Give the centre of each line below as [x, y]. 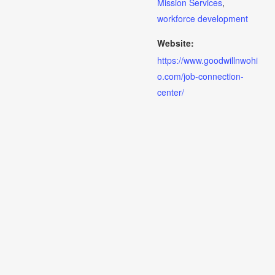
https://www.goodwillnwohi [207, 60]
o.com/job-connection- [200, 76]
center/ [171, 92]
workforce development [203, 18]
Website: [176, 43]
